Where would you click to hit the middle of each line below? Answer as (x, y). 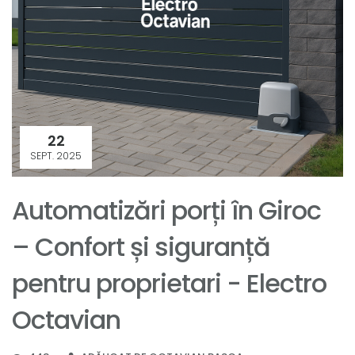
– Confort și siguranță (141, 246)
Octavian (66, 319)
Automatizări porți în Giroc (166, 210)
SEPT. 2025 (56, 155)
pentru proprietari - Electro (169, 283)
